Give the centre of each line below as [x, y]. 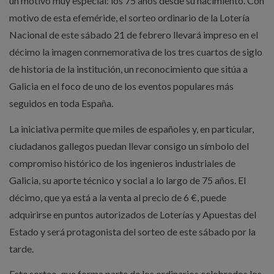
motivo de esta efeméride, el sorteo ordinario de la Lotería [129, 18]
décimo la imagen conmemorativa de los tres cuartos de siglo [135, 52]
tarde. [21, 248]
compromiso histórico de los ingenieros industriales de [122, 163]
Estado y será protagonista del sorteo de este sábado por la [132, 231]
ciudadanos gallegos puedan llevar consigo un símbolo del [129, 146]
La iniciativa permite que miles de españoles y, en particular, [131, 128]
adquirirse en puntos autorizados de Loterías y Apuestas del [132, 214]
